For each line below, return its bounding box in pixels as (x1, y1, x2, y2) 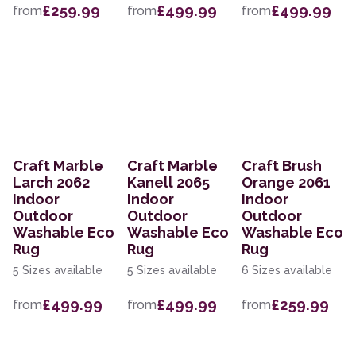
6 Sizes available (242, 264, 332, 277)
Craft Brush (242, 157, 322, 175)
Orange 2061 (242, 174, 331, 192)
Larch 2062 (13, 174, 90, 192)
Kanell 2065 (127, 174, 210, 192)
